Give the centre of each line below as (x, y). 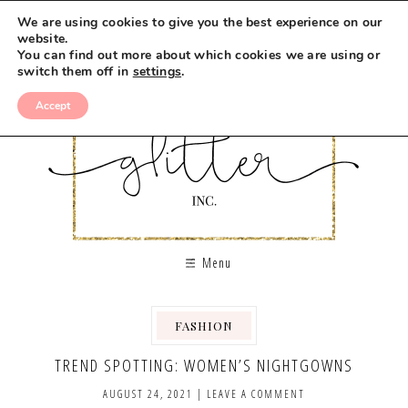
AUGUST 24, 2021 (148, 394)
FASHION (204, 326)
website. (43, 39)
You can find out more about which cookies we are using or (199, 55)
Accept (53, 106)
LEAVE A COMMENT (256, 394)
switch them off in (75, 71)
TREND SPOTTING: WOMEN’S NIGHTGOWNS (204, 365)
